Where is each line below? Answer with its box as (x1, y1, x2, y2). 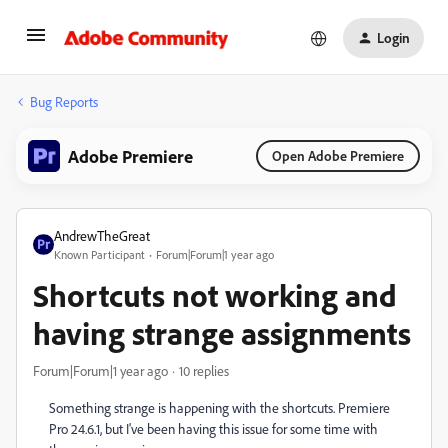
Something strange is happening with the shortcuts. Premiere (49, 399, 390, 416)
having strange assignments (33, 313, 411, 353)
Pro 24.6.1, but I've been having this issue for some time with (49, 420, 378, 437)
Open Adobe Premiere (272, 147, 404, 164)
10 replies (179, 362, 229, 379)
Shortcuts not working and (33, 275, 397, 315)
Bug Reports (30, 93, 98, 110)
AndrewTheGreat (54, 227, 150, 244)
